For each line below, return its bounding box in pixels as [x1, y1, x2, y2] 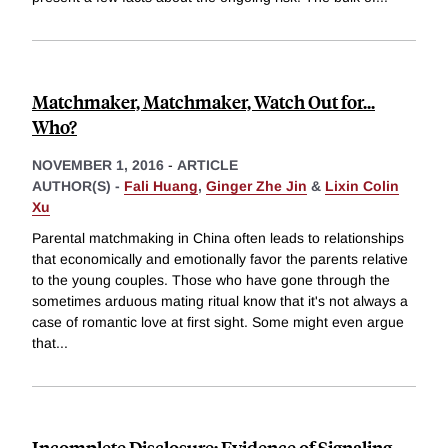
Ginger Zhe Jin [206, 177, 307, 194]
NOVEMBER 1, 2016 [32, 156, 164, 173]
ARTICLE [177, 156, 238, 173]
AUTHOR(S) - [32, 177, 124, 194]
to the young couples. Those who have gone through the [32, 272, 390, 289]
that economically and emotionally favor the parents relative [32, 251, 408, 268]
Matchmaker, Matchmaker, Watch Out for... [32, 88, 375, 114]
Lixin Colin [325, 177, 399, 194]
